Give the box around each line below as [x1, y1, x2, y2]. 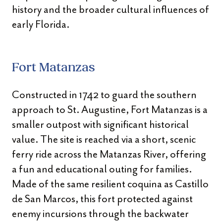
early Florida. [12, 18, 69, 31]
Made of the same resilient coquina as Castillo [12, 177, 209, 190]
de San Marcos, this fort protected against [12, 192, 193, 205]
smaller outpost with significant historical [12, 118, 189, 131]
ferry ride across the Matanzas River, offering [12, 148, 206, 161]
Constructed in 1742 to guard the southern [12, 88, 197, 101]
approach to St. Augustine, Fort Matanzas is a [12, 103, 208, 116]
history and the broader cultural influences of [12, 3, 209, 16]
